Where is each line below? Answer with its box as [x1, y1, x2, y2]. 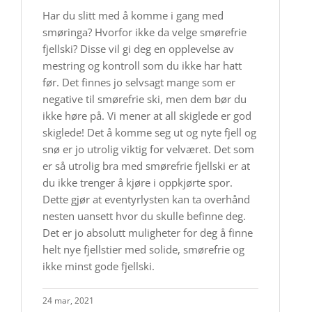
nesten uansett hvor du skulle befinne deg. [42, 209, 246, 223]
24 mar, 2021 [42, 295, 94, 306]
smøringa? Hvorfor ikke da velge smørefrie [42, 25, 247, 39]
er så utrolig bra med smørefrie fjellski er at [42, 159, 250, 173]
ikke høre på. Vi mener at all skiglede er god [42, 109, 251, 123]
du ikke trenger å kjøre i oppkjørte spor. [42, 175, 233, 189]
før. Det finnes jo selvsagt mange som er [42, 75, 235, 89]
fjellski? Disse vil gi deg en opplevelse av [42, 42, 234, 56]
